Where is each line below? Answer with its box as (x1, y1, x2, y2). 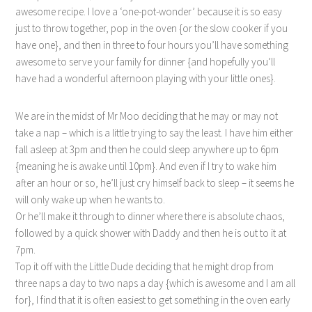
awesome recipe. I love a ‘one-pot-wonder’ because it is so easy (15, 5, 283, 18)
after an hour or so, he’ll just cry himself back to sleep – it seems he (15, 176, 295, 189)
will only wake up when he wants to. (15, 193, 168, 206)
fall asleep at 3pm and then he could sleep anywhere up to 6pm (15, 143, 279, 156)
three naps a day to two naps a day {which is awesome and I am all (15, 276, 296, 290)
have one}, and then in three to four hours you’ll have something (15, 38, 289, 52)
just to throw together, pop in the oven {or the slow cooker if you (15, 22, 288, 35)
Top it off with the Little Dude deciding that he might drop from (15, 260, 274, 273)
